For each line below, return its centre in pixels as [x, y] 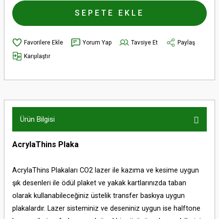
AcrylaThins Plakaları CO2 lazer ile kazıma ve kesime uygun [106, 170]
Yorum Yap [97, 42]
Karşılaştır [37, 56]
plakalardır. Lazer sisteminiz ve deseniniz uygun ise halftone [106, 208]
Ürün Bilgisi [37, 119]
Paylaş [186, 42]
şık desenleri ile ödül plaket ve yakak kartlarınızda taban [99, 183]
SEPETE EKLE [109, 13]
